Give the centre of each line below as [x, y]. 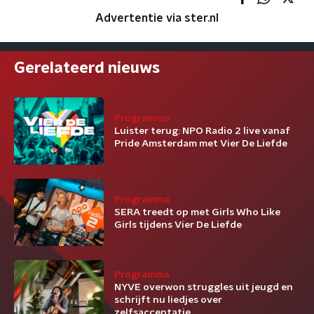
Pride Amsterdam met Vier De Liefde [201, 144]
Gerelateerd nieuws [87, 68]
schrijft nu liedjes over [168, 300]
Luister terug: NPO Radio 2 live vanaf [202, 131]
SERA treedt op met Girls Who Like [197, 213]
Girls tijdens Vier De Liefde [178, 225]
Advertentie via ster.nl [157, 19]
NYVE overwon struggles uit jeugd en [204, 288]
